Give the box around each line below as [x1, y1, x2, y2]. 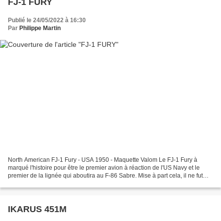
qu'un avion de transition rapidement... [8, 180, 110, 187]
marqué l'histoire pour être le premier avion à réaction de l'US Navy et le [8, 164, 200, 172]
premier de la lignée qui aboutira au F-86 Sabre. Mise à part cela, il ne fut [8, 172, 203, 180]
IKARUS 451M [8, 204, 67, 215]
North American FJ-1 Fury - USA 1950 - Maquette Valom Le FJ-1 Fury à [8, 156, 197, 164]
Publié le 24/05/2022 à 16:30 [8, 16, 86, 24]
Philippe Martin [19, 24, 61, 32]
